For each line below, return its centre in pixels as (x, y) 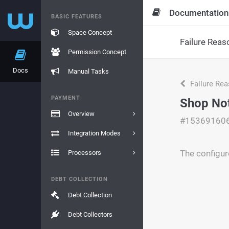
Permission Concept (97, 52)
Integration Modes (94, 133)
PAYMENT (66, 98)
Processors (84, 153)
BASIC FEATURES (77, 17)
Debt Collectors (90, 214)
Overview (81, 114)
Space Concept (90, 32)
